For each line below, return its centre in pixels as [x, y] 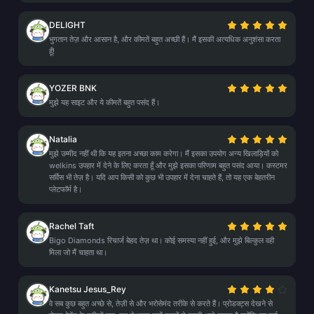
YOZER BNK [73, 88]
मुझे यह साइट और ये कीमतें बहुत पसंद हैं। [104, 102]
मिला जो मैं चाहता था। [78, 252]
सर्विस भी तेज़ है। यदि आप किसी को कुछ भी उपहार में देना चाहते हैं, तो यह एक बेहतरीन [162, 177]
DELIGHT [67, 25]
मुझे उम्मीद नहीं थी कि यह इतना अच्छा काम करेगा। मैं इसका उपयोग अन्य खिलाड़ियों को [164, 153]
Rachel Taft [71, 226]
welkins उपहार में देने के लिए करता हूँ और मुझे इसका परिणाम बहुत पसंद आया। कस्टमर [168, 165]
